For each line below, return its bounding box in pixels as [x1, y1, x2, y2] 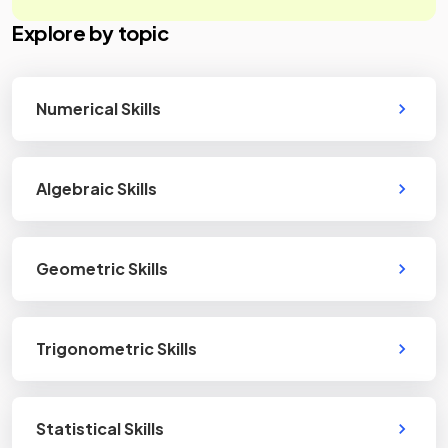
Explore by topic [12, 20, 169, 45]
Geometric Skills [36, 258, 168, 279]
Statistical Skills [36, 418, 164, 439]
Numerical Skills [36, 98, 161, 119]
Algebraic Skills [36, 178, 157, 199]
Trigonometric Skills [36, 338, 197, 359]
